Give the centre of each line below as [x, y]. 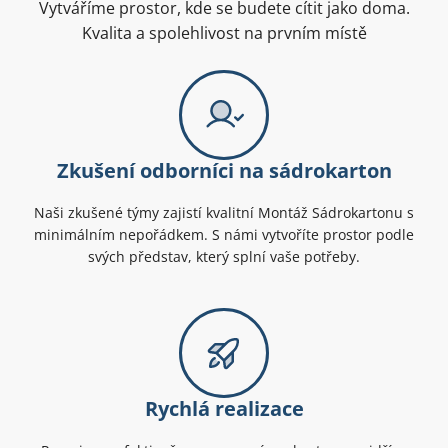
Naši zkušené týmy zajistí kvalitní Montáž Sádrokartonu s [224, 213]
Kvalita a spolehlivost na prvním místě [224, 33]
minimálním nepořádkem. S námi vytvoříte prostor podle [224, 235]
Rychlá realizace [224, 409]
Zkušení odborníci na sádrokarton [224, 171]
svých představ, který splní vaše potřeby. [224, 257]
